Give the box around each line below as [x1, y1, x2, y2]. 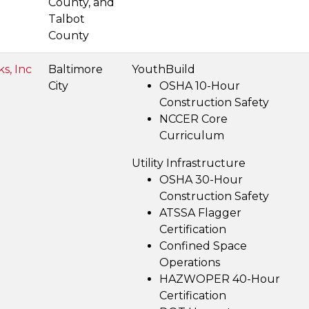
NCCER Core [159, 112, 228, 126]
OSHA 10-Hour [159, 79, 240, 92]
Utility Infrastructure [132, 157, 246, 170]
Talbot [48, 12, 85, 26]
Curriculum [159, 129, 224, 142]
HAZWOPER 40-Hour [159, 272, 280, 286]
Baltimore [48, 63, 103, 76]
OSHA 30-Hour [159, 173, 243, 186]
